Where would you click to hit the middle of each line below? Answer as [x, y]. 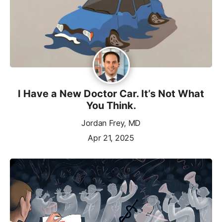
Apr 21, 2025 [111, 138]
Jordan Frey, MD [111, 123]
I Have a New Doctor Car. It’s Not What [111, 93]
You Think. [111, 105]
